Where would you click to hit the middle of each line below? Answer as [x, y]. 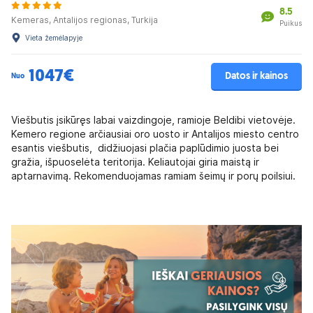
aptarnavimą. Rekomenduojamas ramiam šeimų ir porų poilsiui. [153, 176]
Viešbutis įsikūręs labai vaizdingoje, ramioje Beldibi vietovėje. [153, 120]
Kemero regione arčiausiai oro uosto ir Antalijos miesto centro [155, 134]
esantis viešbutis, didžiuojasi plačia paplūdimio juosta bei [145, 148]
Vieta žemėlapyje [54, 37]
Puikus [291, 23]
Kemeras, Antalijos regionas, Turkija [85, 20]
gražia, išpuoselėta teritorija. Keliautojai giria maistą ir [135, 162]
